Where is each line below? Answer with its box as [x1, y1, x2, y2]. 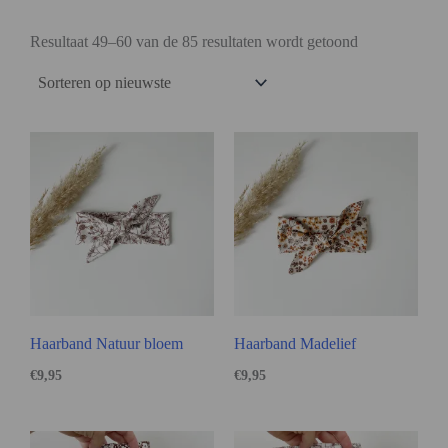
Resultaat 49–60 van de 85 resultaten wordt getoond [30, 33, 358, 50]
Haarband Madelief [234, 334, 356, 352]
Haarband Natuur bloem [30, 334, 183, 352]
